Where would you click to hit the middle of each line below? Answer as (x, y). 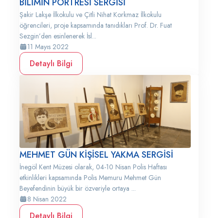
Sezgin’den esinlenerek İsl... (58, 36)
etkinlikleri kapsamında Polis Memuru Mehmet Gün (90, 178)
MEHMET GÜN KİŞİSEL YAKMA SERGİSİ (96, 155)
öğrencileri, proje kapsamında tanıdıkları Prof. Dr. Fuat (96, 25)
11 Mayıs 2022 (48, 47)
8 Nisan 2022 (47, 199)
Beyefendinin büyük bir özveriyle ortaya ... (78, 188)
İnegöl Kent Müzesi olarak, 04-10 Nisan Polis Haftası (93, 167)
